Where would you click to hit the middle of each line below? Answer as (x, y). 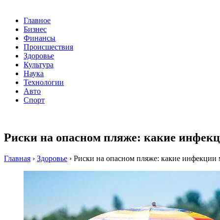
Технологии (44, 82)
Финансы (40, 38)
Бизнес (35, 29)
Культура (39, 65)
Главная (17, 159)
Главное (37, 21)
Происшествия (48, 47)
